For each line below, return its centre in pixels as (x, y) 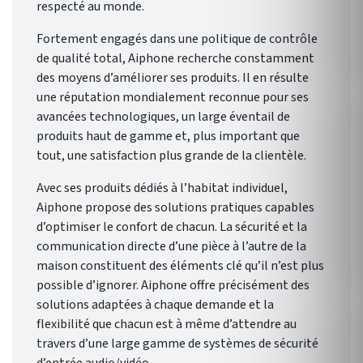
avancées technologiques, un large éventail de (163, 117)
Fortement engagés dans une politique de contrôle (177, 39)
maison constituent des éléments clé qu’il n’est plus (180, 266)
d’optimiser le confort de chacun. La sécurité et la (172, 227)
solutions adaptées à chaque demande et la (155, 305)
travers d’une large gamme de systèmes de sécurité (177, 344)
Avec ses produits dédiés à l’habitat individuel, (162, 188)
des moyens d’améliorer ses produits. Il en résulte (173, 78)
